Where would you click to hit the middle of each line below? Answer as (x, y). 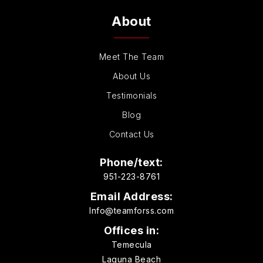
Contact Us (131, 134)
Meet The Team (131, 57)
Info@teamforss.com (131, 211)
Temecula (131, 245)
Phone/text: (131, 163)
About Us (131, 76)
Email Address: (131, 197)
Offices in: (131, 231)
